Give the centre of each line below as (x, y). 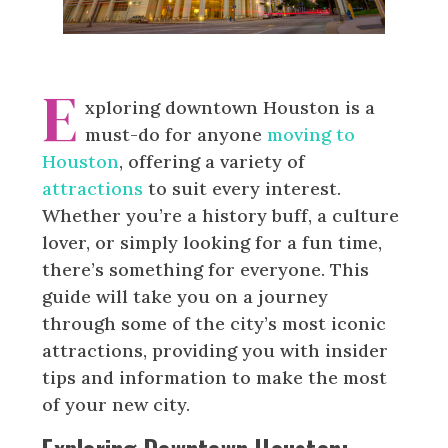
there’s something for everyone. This (206, 269)
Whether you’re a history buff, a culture (221, 215)
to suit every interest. (242, 188)
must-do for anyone (176, 134)
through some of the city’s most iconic (214, 323)
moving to (311, 134)
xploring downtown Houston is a (230, 107)
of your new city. (116, 404)
